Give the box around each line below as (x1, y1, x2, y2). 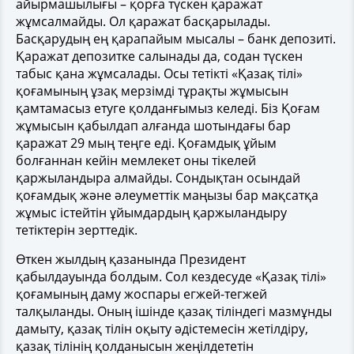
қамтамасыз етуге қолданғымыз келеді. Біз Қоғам (16, 99, 320, 117)
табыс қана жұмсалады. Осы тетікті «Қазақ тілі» (16, 64, 303, 82)
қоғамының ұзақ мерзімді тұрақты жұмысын (16, 81, 288, 100)
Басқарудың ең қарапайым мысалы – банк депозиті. (16, 29, 336, 47)
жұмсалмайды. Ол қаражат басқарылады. (16, 12, 270, 30)
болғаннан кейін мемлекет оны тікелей (16, 151, 256, 169)
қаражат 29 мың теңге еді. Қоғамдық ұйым (16, 134, 277, 152)
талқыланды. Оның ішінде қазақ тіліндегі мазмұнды (16, 302, 332, 320)
